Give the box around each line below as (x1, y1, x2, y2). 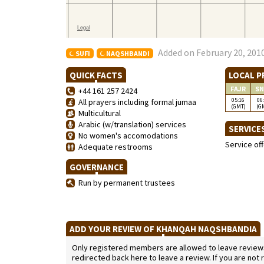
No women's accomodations (75, 130, 178, 141)
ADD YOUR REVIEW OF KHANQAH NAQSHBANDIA (66, 223, 260, 235)
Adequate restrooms (75, 141, 153, 152)
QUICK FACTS (66, 70, 126, 81)
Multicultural (75, 108, 121, 118)
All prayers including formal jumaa (75, 97, 196, 107)
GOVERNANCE (66, 161, 127, 173)
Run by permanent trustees (75, 177, 175, 188)
